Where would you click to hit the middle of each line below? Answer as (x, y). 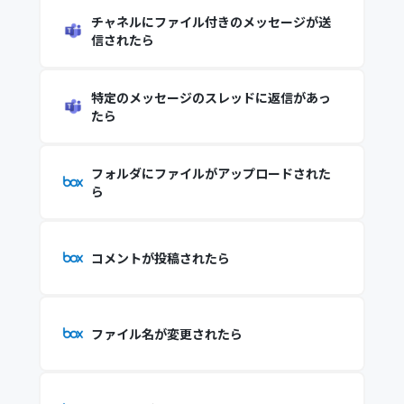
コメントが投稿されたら (160, 258)
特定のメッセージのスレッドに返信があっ (211, 97)
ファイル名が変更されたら (166, 334)
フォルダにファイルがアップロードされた (211, 173)
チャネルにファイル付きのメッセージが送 (211, 22)
